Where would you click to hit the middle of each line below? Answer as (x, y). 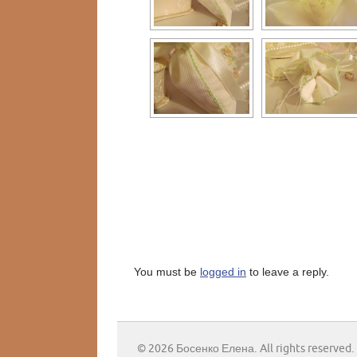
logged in (223, 272)
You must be (167, 272)
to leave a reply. (288, 272)
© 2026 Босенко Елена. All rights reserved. (246, 349)
